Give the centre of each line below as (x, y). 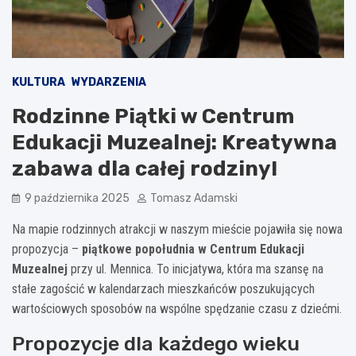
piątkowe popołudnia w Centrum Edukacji (193, 249)
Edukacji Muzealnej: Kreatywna (174, 142)
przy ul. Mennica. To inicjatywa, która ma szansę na (195, 269)
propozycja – (47, 249)
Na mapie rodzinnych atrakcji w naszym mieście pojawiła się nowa (177, 229)
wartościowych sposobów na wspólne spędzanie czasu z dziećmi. (177, 308)
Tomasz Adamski (194, 198)
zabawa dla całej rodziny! (145, 168)
